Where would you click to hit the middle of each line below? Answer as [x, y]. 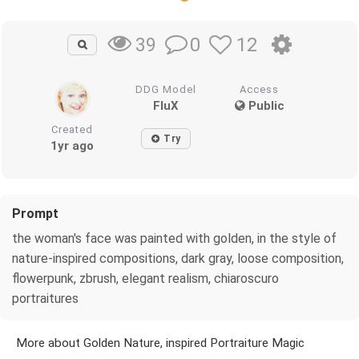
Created [73, 129]
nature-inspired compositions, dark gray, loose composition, [178, 258]
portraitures [45, 298]
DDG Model [166, 89]
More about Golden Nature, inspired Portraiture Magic [160, 343]
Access [260, 89]
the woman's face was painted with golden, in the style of [174, 238]
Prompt [35, 213]
